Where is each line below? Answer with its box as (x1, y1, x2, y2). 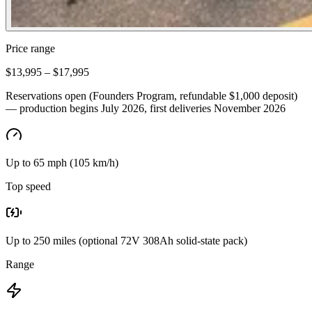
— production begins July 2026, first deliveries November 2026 (6, 102, 286, 114)
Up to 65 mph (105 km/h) (6, 156, 118, 169)
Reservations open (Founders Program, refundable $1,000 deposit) (6, 89, 297, 102)
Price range (6, 42, 55, 54)
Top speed (6, 180, 51, 192)
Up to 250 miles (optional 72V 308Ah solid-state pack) (6, 234, 247, 247)
